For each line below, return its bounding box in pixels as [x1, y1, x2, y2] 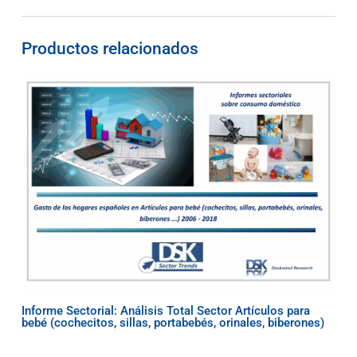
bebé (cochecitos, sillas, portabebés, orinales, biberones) [21, 316, 324, 331]
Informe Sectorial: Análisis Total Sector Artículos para [21, 304, 310, 319]
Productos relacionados [21, 38, 198, 58]
